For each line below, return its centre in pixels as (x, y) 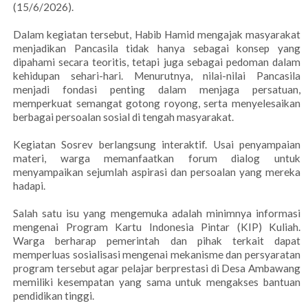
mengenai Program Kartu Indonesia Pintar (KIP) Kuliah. (157, 227)
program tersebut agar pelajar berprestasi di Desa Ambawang (157, 268)
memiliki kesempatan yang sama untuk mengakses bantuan (157, 282)
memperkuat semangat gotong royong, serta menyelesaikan (157, 103)
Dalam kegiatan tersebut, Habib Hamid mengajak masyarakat (157, 35)
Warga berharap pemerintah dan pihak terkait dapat (157, 241)
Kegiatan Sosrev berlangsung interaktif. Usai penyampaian (157, 145)
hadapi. (29, 186)
